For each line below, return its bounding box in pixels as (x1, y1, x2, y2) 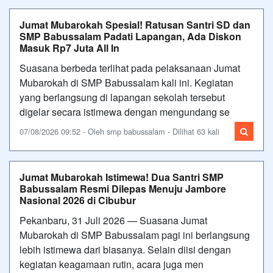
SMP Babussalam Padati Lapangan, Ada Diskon (19, 29, 241, 43)
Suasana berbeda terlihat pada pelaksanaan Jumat (19, 60, 240, 75)
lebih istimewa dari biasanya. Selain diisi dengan (19, 242, 231, 257)
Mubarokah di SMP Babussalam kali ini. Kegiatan (19, 75, 233, 90)
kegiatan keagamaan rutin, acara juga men (19, 257, 204, 271)
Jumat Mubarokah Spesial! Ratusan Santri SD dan (19, 17, 250, 32)
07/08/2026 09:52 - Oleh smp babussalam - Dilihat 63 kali (19, 125, 219, 137)
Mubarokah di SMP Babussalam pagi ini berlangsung (19, 227, 250, 242)
